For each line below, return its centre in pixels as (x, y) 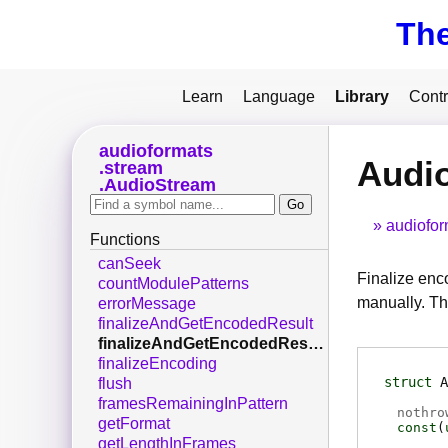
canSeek (129, 264)
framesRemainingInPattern (193, 404)
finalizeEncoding (157, 364)
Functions (125, 240)
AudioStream (159, 185)
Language (279, 96)
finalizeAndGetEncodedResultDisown (316, 344)
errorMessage (147, 304)
